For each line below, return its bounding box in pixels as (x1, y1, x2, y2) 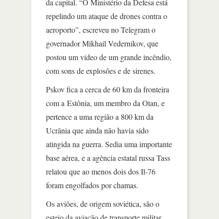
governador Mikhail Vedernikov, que (46, 38, 158, 48)
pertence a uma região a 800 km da (46, 111, 153, 122)
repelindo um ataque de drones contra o (46, 11, 167, 21)
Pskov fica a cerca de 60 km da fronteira (46, 84, 169, 94)
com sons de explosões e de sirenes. (46, 66, 155, 76)
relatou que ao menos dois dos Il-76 (46, 166, 155, 176)
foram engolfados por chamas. (46, 180, 138, 190)
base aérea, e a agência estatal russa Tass (46, 153, 170, 163)
